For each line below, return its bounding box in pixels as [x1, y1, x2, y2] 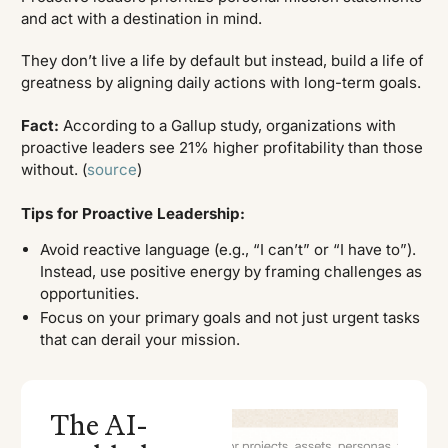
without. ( [21, 159, 88, 179]
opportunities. [39, 284, 139, 304]
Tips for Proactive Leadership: [21, 203, 246, 223]
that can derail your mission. [39, 330, 240, 350]
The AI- [49, 406, 148, 442]
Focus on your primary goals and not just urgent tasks [39, 308, 420, 328]
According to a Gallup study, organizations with [59, 115, 397, 135]
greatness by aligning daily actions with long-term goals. [21, 73, 422, 93]
